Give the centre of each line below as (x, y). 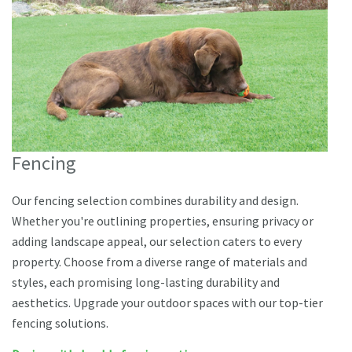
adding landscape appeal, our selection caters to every (157, 241)
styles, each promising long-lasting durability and (146, 282)
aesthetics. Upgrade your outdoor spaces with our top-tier (167, 302)
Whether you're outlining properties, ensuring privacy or (163, 220)
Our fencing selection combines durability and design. (155, 200)
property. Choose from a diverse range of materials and (159, 261)
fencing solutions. (60, 323)
